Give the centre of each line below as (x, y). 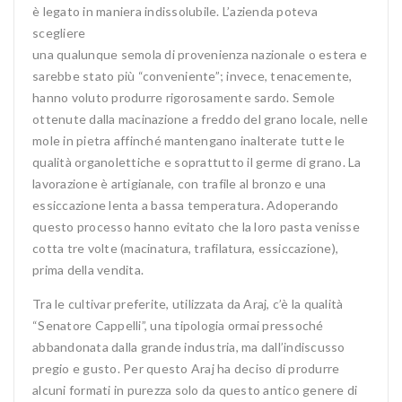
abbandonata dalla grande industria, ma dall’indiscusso (189, 347)
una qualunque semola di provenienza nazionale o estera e (200, 54)
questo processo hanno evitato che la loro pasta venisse (196, 227)
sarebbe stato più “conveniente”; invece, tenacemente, (192, 76)
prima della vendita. (88, 270)
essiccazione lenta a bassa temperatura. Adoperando (186, 205)
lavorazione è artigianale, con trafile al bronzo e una (179, 184)
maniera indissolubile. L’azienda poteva (205, 11)
